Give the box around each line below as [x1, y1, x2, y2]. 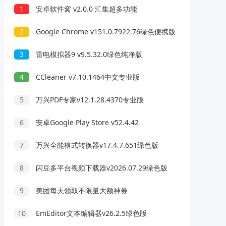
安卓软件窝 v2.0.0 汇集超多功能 [34, 4, 138, 14]
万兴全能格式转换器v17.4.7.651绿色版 [34, 140, 159, 150]
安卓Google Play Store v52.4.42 [34, 118, 139, 128]
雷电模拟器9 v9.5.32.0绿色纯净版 [34, 49, 143, 60]
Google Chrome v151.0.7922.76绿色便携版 [34, 27, 176, 37]
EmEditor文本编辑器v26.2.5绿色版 [34, 208, 147, 218]
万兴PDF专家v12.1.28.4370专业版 [34, 95, 144, 105]
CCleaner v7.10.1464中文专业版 [34, 72, 140, 82]
